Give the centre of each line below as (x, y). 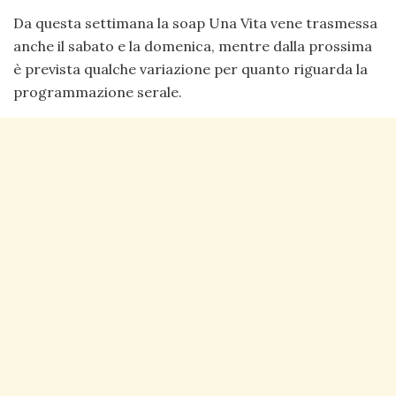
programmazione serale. (98, 92)
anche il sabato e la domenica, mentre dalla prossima (193, 46)
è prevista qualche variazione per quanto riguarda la (190, 69)
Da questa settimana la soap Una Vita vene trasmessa (195, 23)
